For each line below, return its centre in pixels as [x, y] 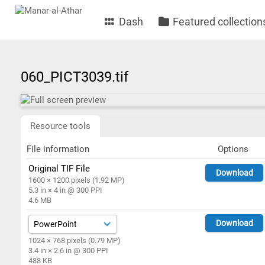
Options [233, 149]
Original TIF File [59, 169]
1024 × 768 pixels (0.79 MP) [75, 240]
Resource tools [60, 126]
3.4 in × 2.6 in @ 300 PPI [69, 251]
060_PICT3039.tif [78, 77]
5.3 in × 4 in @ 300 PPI [66, 190]
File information [58, 149]
